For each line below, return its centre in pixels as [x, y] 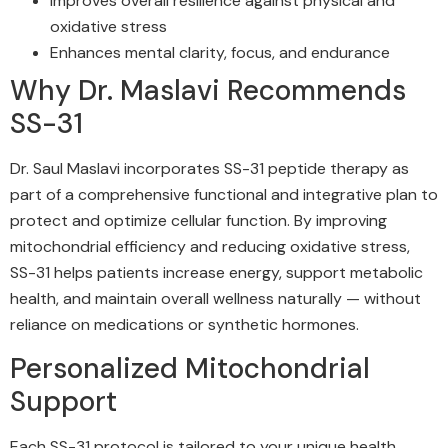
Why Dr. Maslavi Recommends [208, 90]
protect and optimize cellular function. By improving [198, 220]
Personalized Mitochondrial [190, 369]
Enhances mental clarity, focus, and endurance [220, 52]
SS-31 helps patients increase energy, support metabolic [216, 272]
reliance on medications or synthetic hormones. [184, 324]
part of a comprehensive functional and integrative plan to [224, 194]
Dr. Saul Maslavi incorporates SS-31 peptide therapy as [209, 168]
